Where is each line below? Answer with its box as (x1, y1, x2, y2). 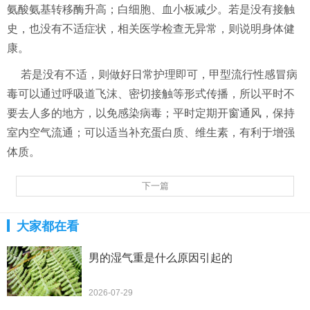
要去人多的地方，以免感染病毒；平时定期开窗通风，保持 (7, 107, 295, 119)
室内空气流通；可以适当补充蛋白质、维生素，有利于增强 (7, 127, 295, 138)
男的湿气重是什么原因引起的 (89, 249, 232, 265)
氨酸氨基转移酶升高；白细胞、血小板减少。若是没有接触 (7, 3, 295, 15)
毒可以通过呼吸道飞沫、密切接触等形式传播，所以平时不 (7, 88, 295, 100)
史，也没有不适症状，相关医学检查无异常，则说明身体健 (7, 23, 295, 35)
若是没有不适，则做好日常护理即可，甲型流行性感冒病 (21, 69, 298, 80)
